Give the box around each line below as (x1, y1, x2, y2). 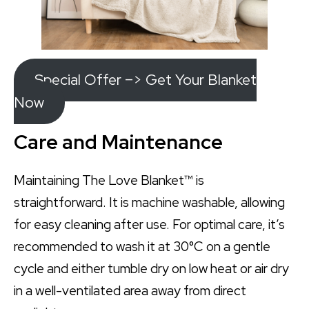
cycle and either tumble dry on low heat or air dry (14, 259, 289, 277)
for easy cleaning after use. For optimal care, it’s (14, 215, 285, 233)
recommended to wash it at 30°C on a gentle (14, 237, 270, 255)
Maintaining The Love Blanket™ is (14, 171, 204, 189)
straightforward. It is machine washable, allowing (14, 193, 285, 211)
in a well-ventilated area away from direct (14, 281, 246, 299)
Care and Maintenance (14, 129, 223, 156)
